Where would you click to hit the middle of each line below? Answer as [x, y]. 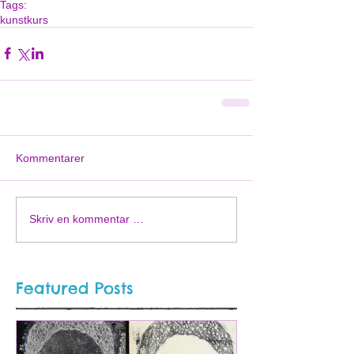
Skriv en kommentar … [87, 219]
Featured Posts [75, 288]
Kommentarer [50, 158]
